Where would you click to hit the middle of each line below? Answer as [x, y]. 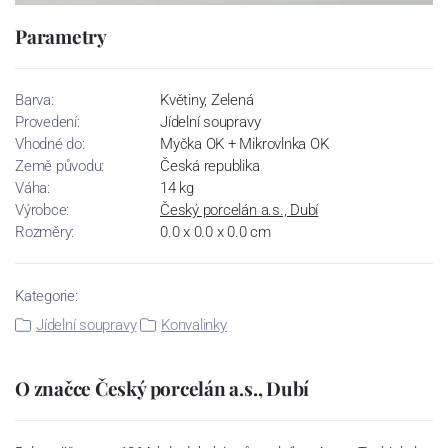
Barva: [34, 99]
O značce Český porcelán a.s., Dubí [162, 387]
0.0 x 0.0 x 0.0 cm [215, 231]
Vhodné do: [50, 143]
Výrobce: [42, 209]
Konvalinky [194, 324]
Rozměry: [45, 231]
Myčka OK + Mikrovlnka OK [244, 143]
